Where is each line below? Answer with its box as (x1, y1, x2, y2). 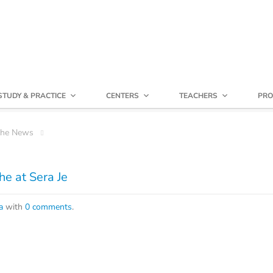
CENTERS (106, 91, 139, 101)
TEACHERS (179, 91, 218, 101)
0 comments (25, 201, 72, 213)
